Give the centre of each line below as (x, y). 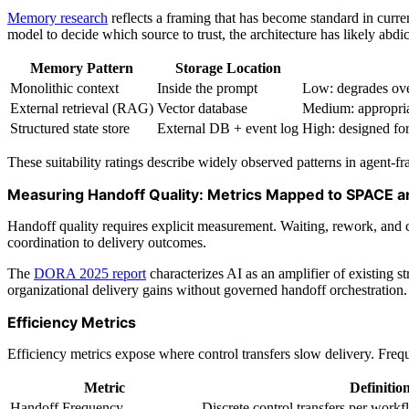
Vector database (202, 108)
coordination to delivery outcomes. (107, 242)
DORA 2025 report (90, 273)
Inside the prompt (207, 88)
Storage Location (228, 68)
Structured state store (70, 128)
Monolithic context (64, 88)
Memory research (58, 17)
